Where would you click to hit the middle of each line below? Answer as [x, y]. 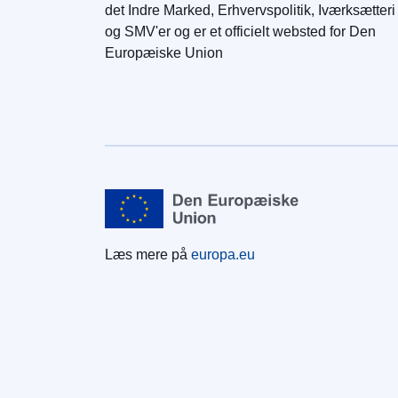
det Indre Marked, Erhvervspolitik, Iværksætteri [250, 10]
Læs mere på [148, 255]
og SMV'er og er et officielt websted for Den [240, 31]
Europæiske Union [164, 52]
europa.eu [223, 255]
